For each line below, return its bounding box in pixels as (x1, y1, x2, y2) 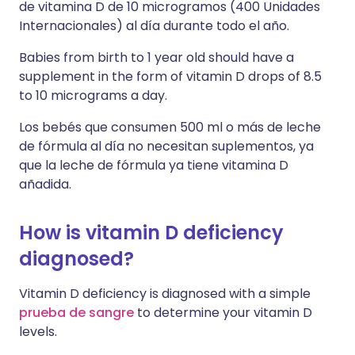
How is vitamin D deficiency (19, 219, 284, 246)
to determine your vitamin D (134, 303, 312, 322)
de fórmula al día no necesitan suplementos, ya (19, 137, 314, 155)
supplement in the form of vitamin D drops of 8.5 (19, 67, 322, 86)
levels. (19, 323, 57, 341)
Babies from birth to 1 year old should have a (19, 48, 294, 67)
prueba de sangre (19, 303, 134, 322)
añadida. (19, 175, 71, 193)
